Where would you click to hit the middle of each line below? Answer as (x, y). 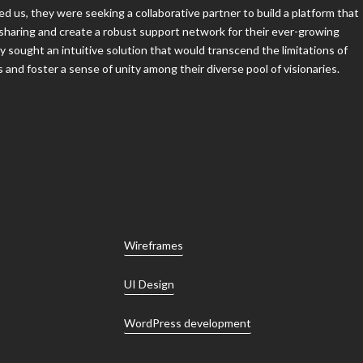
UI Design (149, 267)
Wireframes (154, 228)
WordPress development (188, 305)
